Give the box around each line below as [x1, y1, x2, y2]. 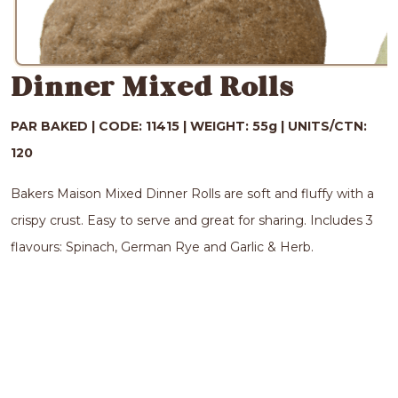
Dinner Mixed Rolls [11, 69, 294, 107]
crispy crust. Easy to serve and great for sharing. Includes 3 [11, 212, 373, 229]
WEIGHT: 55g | [190, 118, 288, 135]
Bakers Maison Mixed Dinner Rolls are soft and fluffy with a [11, 186, 374, 203]
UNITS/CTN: [288, 118, 367, 135]
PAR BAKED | [11, 118, 99, 135]
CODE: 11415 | [99, 118, 190, 135]
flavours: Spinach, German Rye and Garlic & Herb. [11, 239, 314, 256]
